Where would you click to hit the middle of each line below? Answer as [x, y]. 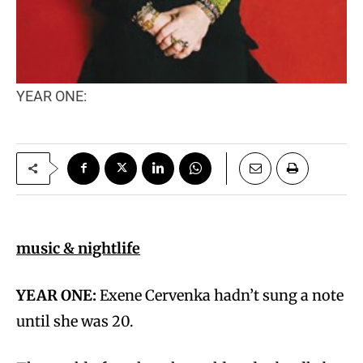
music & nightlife [78, 248]
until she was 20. [75, 321]
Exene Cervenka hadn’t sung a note [220, 295]
